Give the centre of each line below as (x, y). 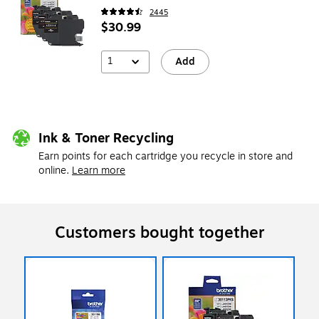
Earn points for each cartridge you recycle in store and (166, 156)
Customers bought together (159, 232)
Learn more (99, 170)
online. (54, 170)
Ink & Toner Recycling (106, 138)
